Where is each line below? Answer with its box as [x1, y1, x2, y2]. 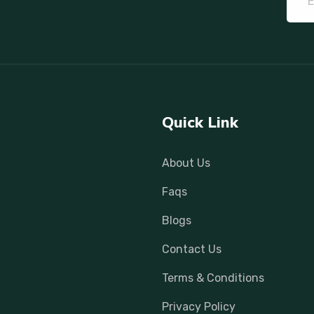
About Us [162, 156, 211, 170]
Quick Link [162, 111, 239, 133]
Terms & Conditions [162, 271, 265, 285]
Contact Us [162, 242, 222, 256]
